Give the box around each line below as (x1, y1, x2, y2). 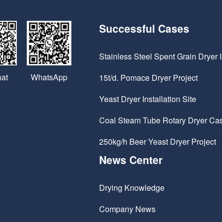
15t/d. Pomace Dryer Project (99, 72, 198, 84)
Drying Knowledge (99, 182, 165, 194)
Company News (99, 203, 156, 215)
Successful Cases (99, 21, 189, 36)
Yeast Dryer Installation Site (99, 93, 196, 105)
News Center (99, 152, 163, 167)
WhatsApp (31, 71, 67, 83)
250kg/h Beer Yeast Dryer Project (99, 136, 216, 148)
